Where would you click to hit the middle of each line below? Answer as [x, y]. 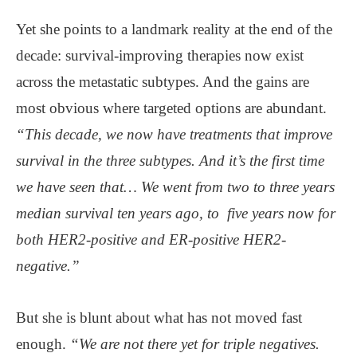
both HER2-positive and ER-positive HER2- [151, 239]
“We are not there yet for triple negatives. [195, 343]
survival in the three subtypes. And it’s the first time [170, 160]
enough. [43, 343]
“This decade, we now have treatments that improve [174, 134]
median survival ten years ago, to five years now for [176, 213]
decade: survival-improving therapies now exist [160, 55]
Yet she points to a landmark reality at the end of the [174, 29]
